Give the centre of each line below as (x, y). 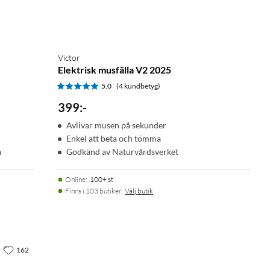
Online (75, 180)
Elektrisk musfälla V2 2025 (115, 70)
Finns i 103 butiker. (94, 191)
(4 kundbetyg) (138, 86)
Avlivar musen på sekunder (116, 125)
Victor (69, 58)
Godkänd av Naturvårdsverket (122, 152)
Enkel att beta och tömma (114, 139)
